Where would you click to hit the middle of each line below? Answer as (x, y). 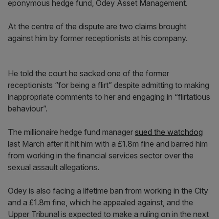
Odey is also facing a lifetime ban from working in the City (108, 191)
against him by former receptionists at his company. (99, 38)
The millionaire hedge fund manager (71, 132)
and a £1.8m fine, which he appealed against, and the (100, 202)
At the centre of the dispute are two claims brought (97, 26)
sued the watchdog (169, 132)
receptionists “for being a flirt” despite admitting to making (109, 85)
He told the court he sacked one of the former (88, 73)
